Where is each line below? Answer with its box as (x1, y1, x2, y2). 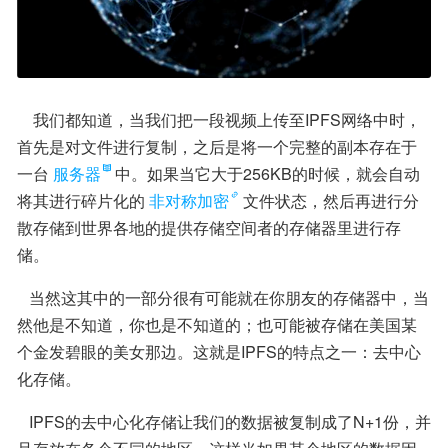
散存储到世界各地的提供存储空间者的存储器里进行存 (17, 215, 401, 239)
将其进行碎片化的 (17, 188, 145, 212)
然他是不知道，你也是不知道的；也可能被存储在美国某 (17, 312, 417, 336)
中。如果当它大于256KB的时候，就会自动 (115, 161, 420, 185)
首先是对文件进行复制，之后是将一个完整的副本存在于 (17, 134, 417, 158)
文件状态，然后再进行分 (243, 188, 419, 212)
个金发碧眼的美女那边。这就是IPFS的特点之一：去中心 (17, 339, 421, 363)
